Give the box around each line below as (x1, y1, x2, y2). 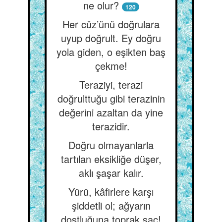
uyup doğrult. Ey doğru (61, 31, 161, 45)
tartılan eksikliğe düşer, (60, 152, 162, 166)
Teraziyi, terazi (79, 77, 143, 92)
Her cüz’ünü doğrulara (62, 17, 160, 31)
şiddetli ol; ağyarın (71, 198, 151, 213)
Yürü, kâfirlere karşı (68, 184, 154, 199)
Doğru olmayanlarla (68, 138, 154, 152)
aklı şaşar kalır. (78, 166, 144, 180)
